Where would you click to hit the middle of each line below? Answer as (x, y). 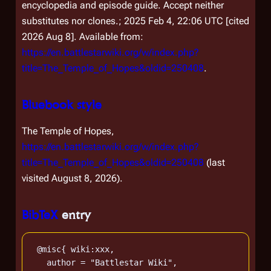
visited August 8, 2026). (72, 178)
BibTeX (40, 215)
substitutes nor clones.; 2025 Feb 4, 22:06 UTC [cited (135, 21)
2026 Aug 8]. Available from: (83, 37)
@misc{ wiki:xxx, (73, 249)
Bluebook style (62, 105)
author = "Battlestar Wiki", (105, 263)
